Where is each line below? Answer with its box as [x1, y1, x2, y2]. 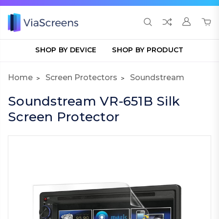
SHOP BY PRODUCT [112, 45, 184, 54]
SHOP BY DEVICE [35, 45, 97, 54]
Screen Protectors [45, 73, 117, 82]
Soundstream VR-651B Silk [8, 93, 180, 109]
